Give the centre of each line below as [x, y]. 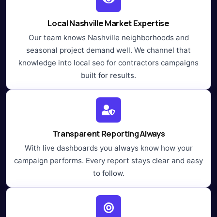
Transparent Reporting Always [108, 133]
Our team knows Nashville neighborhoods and [108, 37]
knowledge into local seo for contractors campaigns [108, 62]
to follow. [108, 173]
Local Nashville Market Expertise [108, 23]
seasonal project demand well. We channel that [108, 50]
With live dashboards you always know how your [108, 148]
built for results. [108, 75]
